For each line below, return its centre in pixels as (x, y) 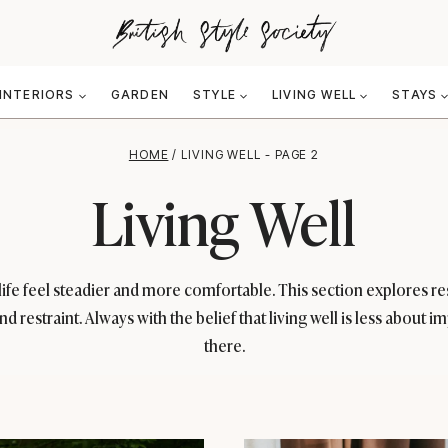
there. (224, 345)
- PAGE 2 (290, 154)
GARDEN (139, 95)
